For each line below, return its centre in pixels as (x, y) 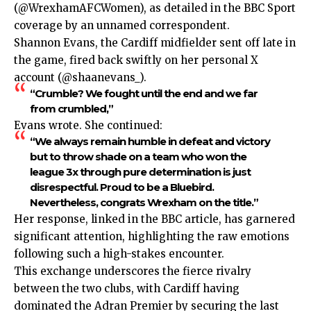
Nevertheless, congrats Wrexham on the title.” (144, 203)
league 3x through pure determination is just (140, 172)
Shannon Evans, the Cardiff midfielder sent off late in (155, 43)
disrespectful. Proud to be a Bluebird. (121, 187)
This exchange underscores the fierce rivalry (133, 271)
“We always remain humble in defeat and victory (150, 142)
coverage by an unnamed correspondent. (122, 26)
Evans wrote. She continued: (88, 126)
